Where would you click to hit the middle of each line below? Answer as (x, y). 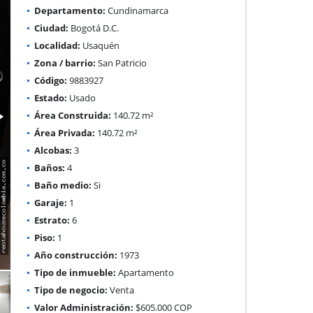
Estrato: (52, 220)
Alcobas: (53, 150)
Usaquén (100, 45)
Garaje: (51, 202)
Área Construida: (73, 115)
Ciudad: (52, 28)
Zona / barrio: (65, 63)
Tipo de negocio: (71, 290)
